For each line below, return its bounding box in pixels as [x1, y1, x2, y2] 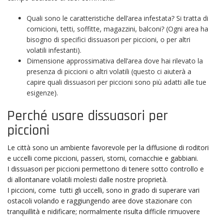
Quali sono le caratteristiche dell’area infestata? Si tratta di [27, 13, 208, 23]
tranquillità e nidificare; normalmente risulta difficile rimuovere [7, 207, 200, 216]
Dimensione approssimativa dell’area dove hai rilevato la [27, 56, 203, 65]
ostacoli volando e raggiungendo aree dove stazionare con [7, 196, 192, 205]
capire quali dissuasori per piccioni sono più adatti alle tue [27, 77, 206, 87]
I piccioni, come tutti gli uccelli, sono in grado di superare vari [7, 186, 200, 195]
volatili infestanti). [27, 45, 81, 55]
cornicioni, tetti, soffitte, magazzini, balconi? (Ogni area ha [27, 24, 208, 33]
